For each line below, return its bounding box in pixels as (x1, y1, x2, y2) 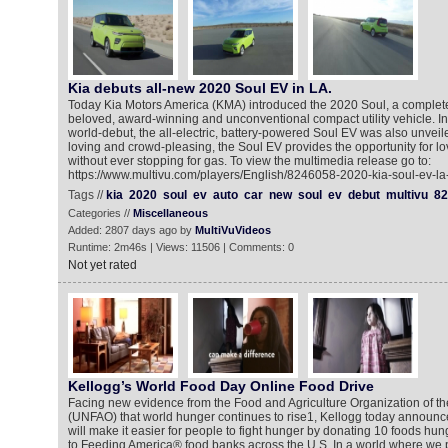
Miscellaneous (132, 207, 208, 219)
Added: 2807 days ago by (67, 224, 195, 236)
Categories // (67, 207, 133, 219)
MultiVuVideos (194, 224, 271, 236)
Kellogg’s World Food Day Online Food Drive (67, 378, 374, 394)
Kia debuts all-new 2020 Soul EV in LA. (67, 80, 332, 96)
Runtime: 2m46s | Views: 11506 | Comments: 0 (67, 241, 294, 253)
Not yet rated (67, 258, 137, 272)
